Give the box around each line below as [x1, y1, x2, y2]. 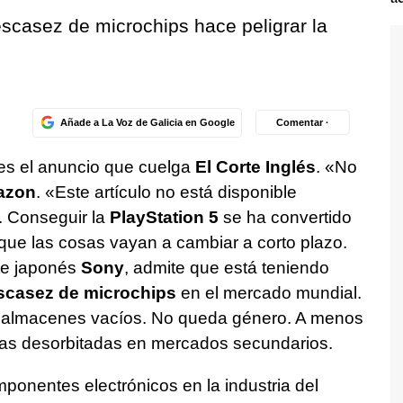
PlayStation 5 [109, 208, 219, 228]
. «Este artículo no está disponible [35, 183, 297, 202]
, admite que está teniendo [123, 258, 329, 278]
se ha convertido [218, 208, 352, 228]
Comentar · [276, 116, 329, 128]
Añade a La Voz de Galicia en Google [59, 116, 235, 128]
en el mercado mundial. [175, 283, 362, 303]
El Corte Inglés [194, 157, 316, 177]
